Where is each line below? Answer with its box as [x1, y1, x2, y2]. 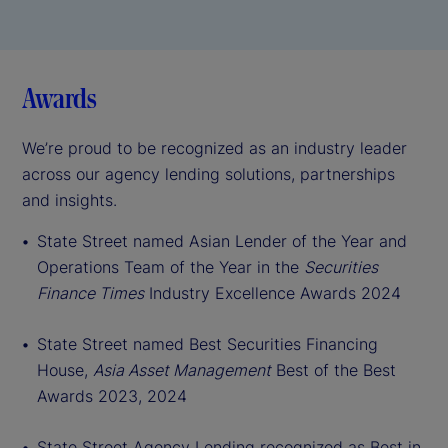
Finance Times [37, 282, 144, 303]
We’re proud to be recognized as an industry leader [22, 137, 407, 158]
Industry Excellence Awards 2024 [144, 282, 401, 303]
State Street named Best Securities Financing [37, 333, 378, 354]
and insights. [22, 189, 117, 210]
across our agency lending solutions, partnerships [22, 163, 395, 184]
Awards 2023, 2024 [37, 385, 187, 406]
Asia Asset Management [93, 359, 271, 380]
